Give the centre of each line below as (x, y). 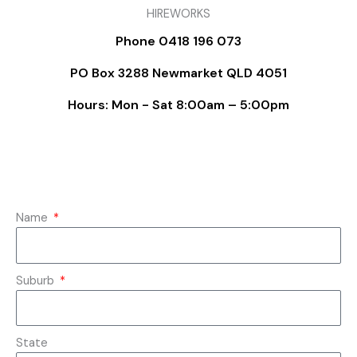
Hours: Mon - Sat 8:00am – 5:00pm (178, 105)
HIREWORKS (178, 14)
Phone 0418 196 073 (178, 41)
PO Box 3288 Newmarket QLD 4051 (178, 73)
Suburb (37, 280)
